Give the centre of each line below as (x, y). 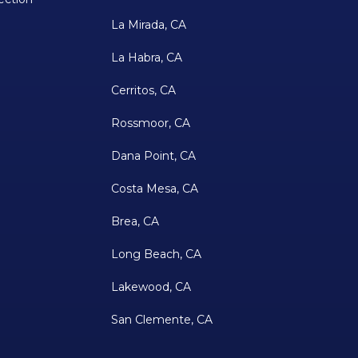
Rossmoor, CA (150, 123)
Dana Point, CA (153, 156)
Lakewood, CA (151, 287)
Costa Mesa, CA (154, 189)
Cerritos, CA (143, 91)
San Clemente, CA (161, 320)
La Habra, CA (146, 58)
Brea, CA (135, 222)
